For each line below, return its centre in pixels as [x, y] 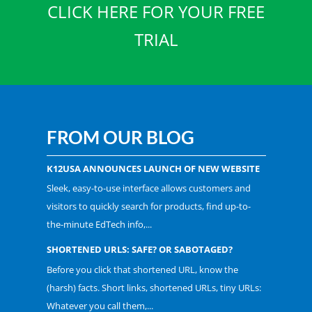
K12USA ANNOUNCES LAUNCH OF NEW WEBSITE [153, 168]
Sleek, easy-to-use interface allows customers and [148, 188]
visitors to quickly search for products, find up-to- [148, 206]
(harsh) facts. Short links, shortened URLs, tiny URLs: [154, 287]
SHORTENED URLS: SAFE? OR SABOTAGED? [139, 249]
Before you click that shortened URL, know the [142, 269]
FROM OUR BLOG [120, 137]
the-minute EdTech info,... [99, 224]
